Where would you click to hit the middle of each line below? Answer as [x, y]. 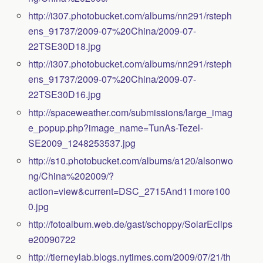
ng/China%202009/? [71, 176]
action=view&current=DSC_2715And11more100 [129, 191]
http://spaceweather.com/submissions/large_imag [131, 112]
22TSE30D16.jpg [65, 95]
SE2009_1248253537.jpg [82, 143]
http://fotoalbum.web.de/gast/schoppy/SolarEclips [131, 224]
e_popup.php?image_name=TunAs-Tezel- [116, 127]
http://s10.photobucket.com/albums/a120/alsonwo [131, 160]
